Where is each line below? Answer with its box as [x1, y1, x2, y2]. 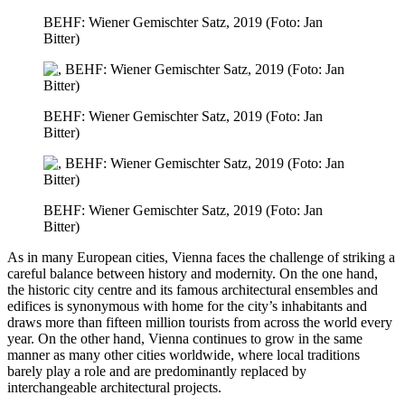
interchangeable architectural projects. [7, 379, 221, 395]
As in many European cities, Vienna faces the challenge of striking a [7, 249, 395, 265]
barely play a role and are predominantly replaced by [7, 363, 306, 379]
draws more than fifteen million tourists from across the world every [7, 314, 392, 330]
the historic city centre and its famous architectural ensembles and [7, 281, 378, 297]
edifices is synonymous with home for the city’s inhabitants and [7, 297, 367, 314]
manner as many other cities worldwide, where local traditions [7, 346, 360, 363]
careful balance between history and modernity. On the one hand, [7, 265, 378, 281]
